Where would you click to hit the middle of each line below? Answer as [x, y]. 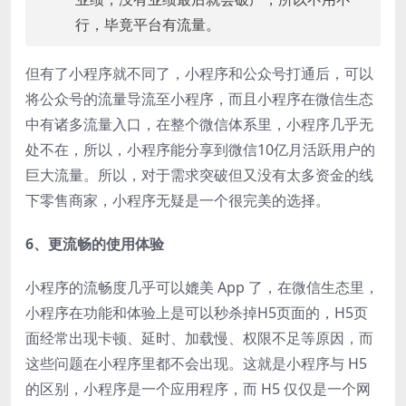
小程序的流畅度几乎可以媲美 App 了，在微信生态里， [202, 288]
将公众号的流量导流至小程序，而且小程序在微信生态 [199, 99]
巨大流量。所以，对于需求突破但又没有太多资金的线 [199, 175]
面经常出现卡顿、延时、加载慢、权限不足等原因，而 [199, 338]
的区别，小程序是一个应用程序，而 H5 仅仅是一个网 [198, 389]
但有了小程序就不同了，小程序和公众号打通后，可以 [199, 74]
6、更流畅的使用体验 [95, 244]
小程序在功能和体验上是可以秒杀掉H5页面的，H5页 [197, 313]
